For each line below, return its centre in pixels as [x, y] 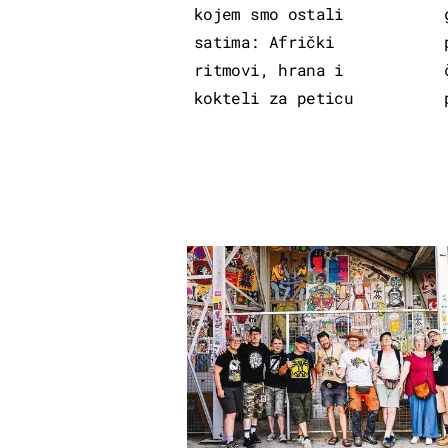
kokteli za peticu [274, 97]
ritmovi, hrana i [269, 69]
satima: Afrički [264, 41]
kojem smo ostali [269, 13]
